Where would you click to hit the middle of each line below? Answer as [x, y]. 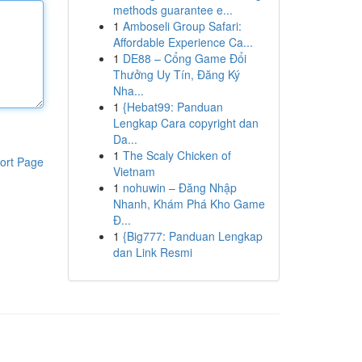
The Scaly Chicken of [177, 155]
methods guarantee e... [173, 10]
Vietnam [134, 171]
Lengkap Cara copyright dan [185, 123]
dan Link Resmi [152, 252]
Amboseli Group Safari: [182, 26]
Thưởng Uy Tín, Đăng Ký [176, 74]
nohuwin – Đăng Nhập [179, 187]
